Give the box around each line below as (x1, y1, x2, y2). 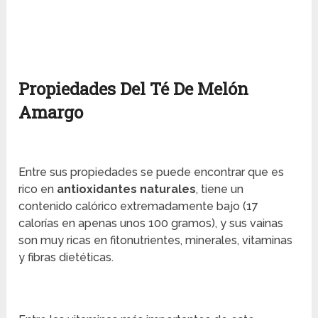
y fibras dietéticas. (18, 250, 114, 264)
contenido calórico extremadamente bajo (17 (18, 199, 259, 213)
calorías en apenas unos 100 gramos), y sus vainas (18, 216, 284, 230)
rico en (18, 182, 57, 196)
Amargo (18, 100, 84, 124)
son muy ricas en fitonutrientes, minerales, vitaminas (18, 233, 293, 247)
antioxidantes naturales (57, 182, 197, 196)
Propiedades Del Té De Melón (18, 77, 249, 100)
